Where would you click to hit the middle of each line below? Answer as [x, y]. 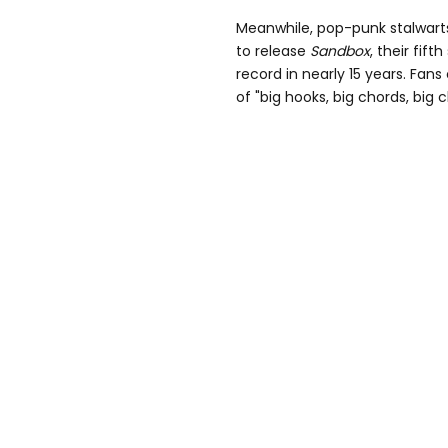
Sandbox [340, 51]
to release [273, 51]
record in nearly [292, 74]
